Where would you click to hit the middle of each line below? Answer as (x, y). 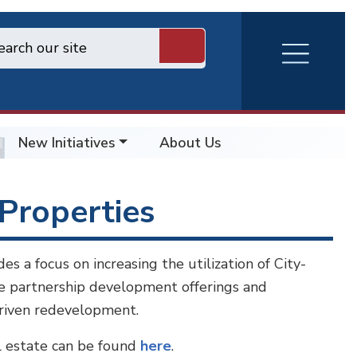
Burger (294, 104)
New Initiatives (67, 142)
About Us (191, 142)
